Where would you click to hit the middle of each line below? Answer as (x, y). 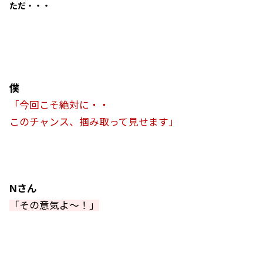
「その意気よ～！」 (54, 205)
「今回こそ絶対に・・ (59, 105)
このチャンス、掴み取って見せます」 (94, 122)
